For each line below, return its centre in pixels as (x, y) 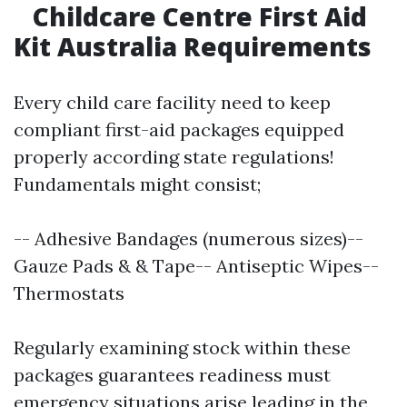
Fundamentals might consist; (137, 184)
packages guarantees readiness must (172, 375)
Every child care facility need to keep (172, 102)
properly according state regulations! (174, 157)
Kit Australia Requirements (193, 46)
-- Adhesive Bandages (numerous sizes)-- (189, 238)
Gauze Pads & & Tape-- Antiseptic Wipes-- (196, 266)
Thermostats (69, 293)
